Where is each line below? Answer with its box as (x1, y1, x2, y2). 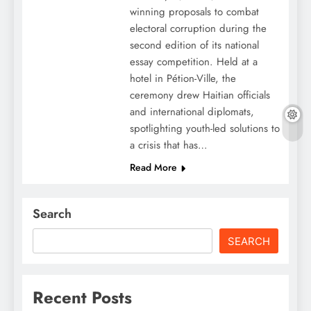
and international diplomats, (129, 104, 254, 120)
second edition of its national (129, 37, 259, 53)
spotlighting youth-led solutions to (129, 121, 280, 137)
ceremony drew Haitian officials (129, 87, 270, 103)
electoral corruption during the (129, 21, 267, 37)
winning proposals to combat (129, 4, 259, 20)
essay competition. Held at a (129, 54, 258, 70)
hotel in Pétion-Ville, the (129, 71, 236, 87)
